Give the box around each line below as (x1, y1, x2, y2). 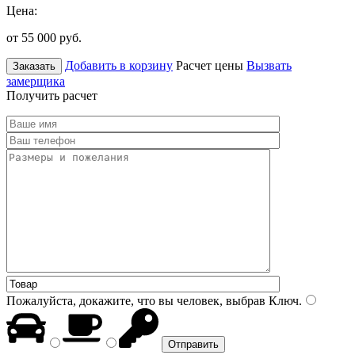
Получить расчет (6, 88, 97, 102)
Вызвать (246, 58, 292, 72)
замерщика (6, 74, 65, 88)
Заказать (13, 59, 55, 72)
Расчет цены (176, 58, 243, 72)
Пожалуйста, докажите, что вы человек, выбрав (6, 293, 265, 307)
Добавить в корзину (65, 58, 173, 72)
